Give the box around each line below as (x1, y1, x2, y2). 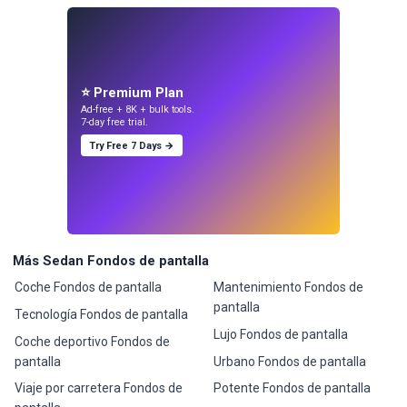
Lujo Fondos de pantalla (213, 326, 348, 342)
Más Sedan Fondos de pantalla (13, 253, 209, 270)
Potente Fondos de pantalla (213, 381, 371, 396)
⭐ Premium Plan (81, 84, 184, 101)
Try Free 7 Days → (89, 139, 174, 152)
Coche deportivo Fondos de (15, 333, 171, 349)
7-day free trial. (81, 116, 149, 129)
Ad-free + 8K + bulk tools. (81, 104, 195, 116)
